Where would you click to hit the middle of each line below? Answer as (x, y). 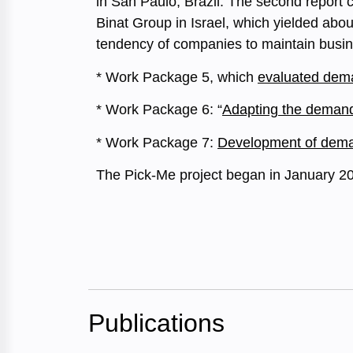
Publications (156, 323)
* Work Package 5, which (177, 77)
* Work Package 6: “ (159, 110)
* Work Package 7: (157, 142)
